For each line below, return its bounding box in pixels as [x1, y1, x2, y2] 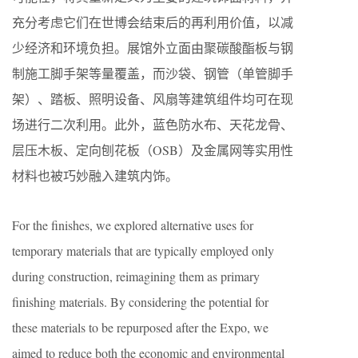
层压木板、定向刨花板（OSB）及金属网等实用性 [12, 141, 293, 158]
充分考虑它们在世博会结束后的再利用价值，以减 [12, 13, 293, 30]
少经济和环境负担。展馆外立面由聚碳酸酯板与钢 [12, 38, 293, 56]
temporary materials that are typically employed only [12, 241, 274, 259]
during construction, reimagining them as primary [12, 267, 260, 284]
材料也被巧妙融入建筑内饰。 [12, 166, 178, 184]
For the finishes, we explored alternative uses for [12, 216, 253, 233]
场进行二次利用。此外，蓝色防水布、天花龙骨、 [12, 115, 293, 133]
